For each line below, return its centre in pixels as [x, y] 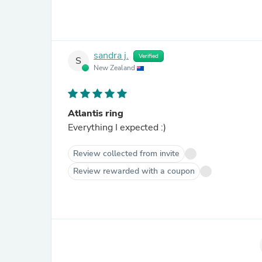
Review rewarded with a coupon [134, 171]
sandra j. [111, 56]
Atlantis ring [96, 113]
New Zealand [115, 68]
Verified [149, 56]
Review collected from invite [126, 154]
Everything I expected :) [117, 127]
